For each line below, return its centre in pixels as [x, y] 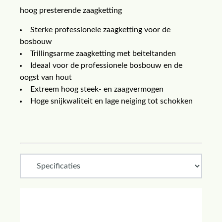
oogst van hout [46, 77]
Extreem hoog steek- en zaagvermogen [97, 89]
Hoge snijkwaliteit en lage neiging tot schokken [111, 101]
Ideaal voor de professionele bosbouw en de [106, 65]
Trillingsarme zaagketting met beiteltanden [103, 54]
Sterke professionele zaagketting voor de [100, 30]
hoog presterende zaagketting [71, 10]
